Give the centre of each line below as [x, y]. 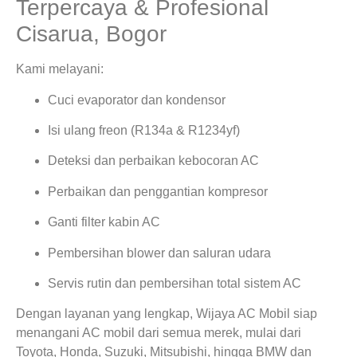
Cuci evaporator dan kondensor [137, 100]
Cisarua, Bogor [91, 34]
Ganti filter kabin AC [104, 222]
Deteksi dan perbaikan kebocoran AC [153, 161]
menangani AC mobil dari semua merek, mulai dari [159, 333]
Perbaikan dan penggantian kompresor [158, 191]
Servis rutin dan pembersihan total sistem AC [175, 283]
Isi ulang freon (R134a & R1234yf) [144, 130]
